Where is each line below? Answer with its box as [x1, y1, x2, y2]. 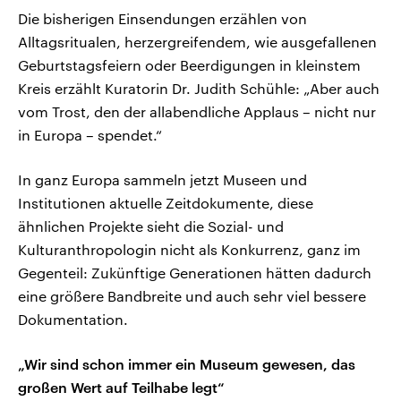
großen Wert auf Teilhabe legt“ [18, 379, 225, 397]
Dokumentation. [18, 311, 128, 328]
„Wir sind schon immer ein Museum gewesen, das [18, 355, 355, 373]
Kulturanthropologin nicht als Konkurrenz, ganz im [18, 241, 361, 259]
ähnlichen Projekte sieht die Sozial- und [18, 218, 284, 235]
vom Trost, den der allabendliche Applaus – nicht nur [18, 103, 376, 121]
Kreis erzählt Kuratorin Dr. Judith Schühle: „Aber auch [18, 80, 380, 98]
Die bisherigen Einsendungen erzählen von [18, 10, 307, 28]
